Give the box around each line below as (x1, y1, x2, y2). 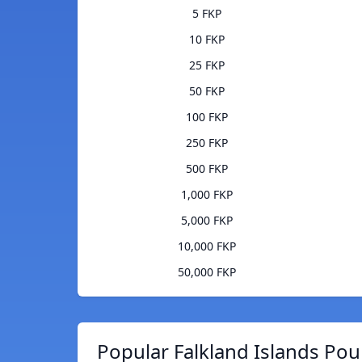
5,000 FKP (180, 213, 233, 229)
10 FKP (188, 32, 225, 48)
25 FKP (188, 57, 225, 74)
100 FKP (185, 109, 228, 125)
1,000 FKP (180, 187, 233, 203)
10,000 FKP (177, 238, 236, 255)
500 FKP (185, 161, 228, 177)
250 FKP (185, 135, 228, 151)
